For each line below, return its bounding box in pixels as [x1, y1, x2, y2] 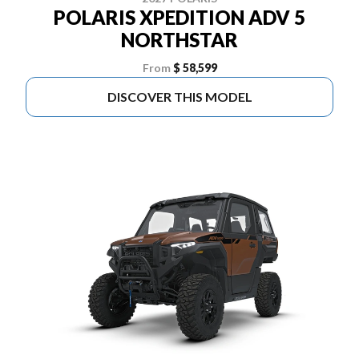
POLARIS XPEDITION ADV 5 [54, 6, 305, 29]
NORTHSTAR [121, 28, 238, 51]
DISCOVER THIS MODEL [107, 89, 252, 104]
